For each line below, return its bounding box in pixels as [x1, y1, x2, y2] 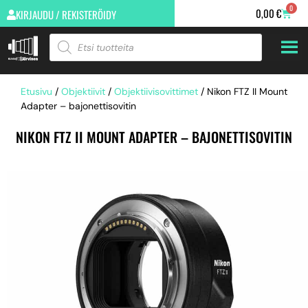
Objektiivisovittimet [114, 85, 198, 98]
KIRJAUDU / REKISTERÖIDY [16, 7, 116, 22]
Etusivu [21, 85, 52, 98]
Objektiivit [61, 85, 105, 98]
